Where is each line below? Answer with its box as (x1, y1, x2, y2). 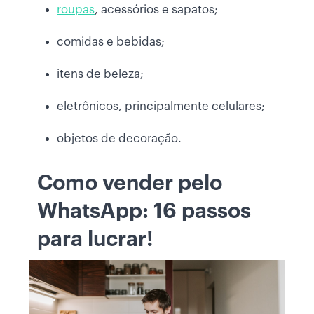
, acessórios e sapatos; (95, 3, 218, 15)
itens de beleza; (57, 67, 144, 80)
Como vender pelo (37, 172, 222, 193)
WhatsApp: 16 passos (37, 200, 251, 221)
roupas (57, 3, 95, 15)
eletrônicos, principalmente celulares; (57, 100, 265, 112)
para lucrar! (37, 228, 153, 250)
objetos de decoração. (57, 132, 182, 144)
